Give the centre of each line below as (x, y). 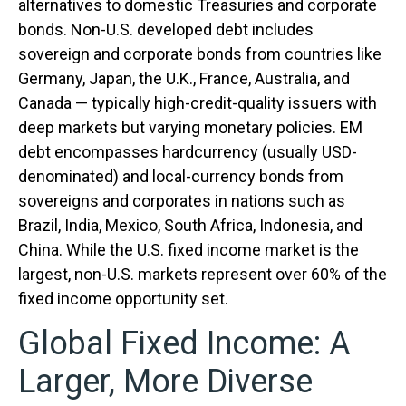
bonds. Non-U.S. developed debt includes (166, 29)
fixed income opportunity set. (125, 299)
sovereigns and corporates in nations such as (182, 201)
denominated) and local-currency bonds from (181, 176)
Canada (47, 103)
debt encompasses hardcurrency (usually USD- (188, 152)
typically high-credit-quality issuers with (232, 103)
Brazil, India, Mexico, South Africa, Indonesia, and (190, 225)
